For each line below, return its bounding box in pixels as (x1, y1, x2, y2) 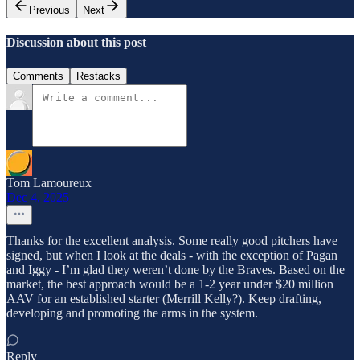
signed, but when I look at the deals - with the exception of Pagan (6, 247, 337, 262)
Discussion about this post (6, 35, 146, 50)
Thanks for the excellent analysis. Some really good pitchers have (6, 233, 337, 247)
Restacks (76, 69, 121, 82)
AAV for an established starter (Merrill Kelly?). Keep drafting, (6, 291, 321, 305)
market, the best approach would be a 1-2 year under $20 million (6, 276, 333, 291)
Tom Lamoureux (6, 175, 92, 190)
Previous (29, 3, 70, 16)
